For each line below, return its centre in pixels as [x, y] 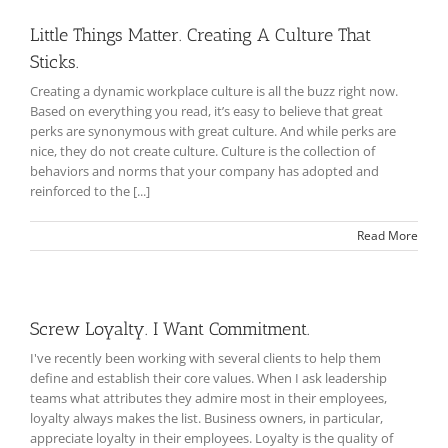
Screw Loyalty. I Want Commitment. [170, 329]
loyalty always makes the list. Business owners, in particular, [206, 418]
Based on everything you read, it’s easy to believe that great [206, 111]
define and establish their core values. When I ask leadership [208, 378]
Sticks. [54, 62]
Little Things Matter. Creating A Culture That [200, 35]
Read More [387, 236]
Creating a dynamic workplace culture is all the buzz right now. [214, 91]
